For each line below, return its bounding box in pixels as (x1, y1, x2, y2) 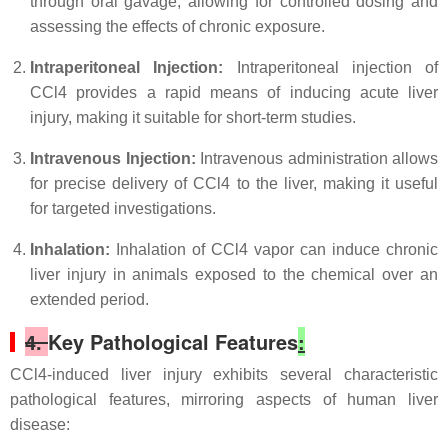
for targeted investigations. (30, 200, 216, 217)
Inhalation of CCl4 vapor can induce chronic (110, 241, 438, 258)
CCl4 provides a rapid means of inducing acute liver (30, 84, 438, 101)
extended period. (30, 291, 149, 308)
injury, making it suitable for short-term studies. (30, 109, 356, 126)
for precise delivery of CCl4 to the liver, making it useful (30, 175, 438, 192)
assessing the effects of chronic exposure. (30, 18, 325, 35)
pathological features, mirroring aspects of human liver (10, 391, 438, 408)
